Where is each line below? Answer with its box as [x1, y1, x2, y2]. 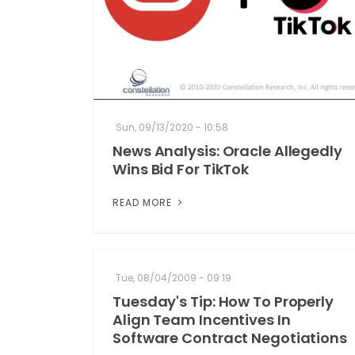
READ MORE [113, 196, 175, 210]
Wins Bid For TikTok [113, 159, 250, 180]
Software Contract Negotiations [113, 328, 347, 349]
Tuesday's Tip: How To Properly [113, 292, 334, 312]
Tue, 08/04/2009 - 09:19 [116, 271, 231, 285]
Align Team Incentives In [113, 310, 291, 330]
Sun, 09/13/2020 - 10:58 [116, 120, 228, 135]
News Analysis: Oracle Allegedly [113, 141, 342, 162]
